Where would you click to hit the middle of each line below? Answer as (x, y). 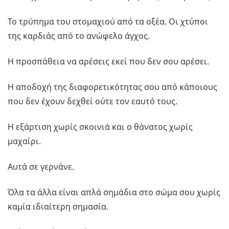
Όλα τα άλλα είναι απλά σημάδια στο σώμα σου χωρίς (114, 192)
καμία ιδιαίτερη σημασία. (58, 207)
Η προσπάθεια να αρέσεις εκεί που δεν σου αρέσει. (108, 62)
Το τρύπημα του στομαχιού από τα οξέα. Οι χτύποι (108, 22)
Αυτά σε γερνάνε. (41, 167)
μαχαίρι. (24, 141)
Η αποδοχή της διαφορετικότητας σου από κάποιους (112, 87)
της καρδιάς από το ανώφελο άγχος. (79, 36)
